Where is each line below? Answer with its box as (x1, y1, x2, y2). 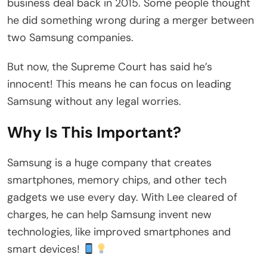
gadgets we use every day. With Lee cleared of (7, 190, 237, 205)
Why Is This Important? (7, 122, 181, 143)
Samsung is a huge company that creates (7, 156, 212, 170)
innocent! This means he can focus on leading (7, 77, 231, 92)
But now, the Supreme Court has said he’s (7, 60, 212, 74)
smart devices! (7, 242, 83, 257)
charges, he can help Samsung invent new (7, 207, 212, 222)
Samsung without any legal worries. (7, 94, 181, 109)
